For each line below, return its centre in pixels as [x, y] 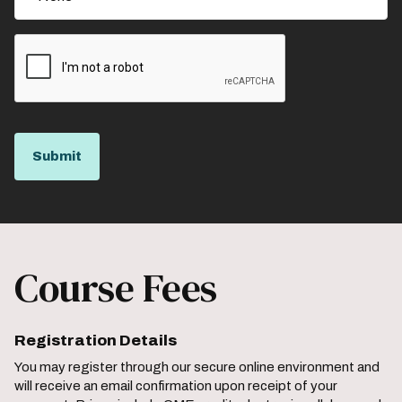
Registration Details [96, 341]
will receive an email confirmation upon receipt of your [176, 386]
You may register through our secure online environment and [197, 367]
